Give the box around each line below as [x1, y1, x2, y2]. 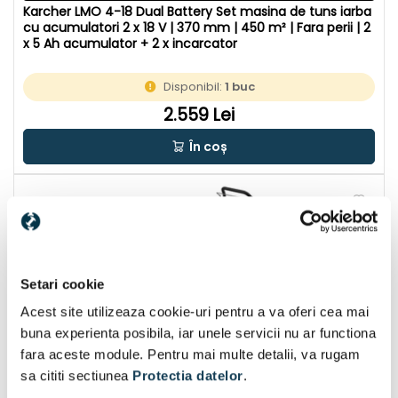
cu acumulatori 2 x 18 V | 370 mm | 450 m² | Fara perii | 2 [23, 19, 370, 37]
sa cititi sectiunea [20, 368, 132, 384]
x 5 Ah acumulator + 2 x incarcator [23, 35, 237, 53]
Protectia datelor [132, 368, 243, 384]
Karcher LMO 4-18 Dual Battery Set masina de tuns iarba [23, 3, 371, 21]
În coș [188, 138, 227, 156]
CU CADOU [164, 369, 234, 387]
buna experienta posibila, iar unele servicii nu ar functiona [20, 325, 376, 341]
